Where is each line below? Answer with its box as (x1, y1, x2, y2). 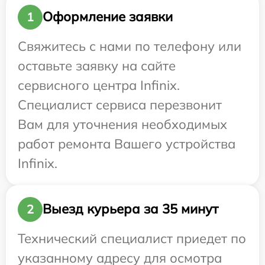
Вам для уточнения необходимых (18, 115, 227, 132)
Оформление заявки (43, 8, 173, 25)
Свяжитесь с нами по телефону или (18, 37, 241, 54)
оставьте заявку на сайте (18, 57, 176, 74)
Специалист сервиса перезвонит (18, 96, 222, 113)
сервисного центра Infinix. (18, 76, 180, 93)
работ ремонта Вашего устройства (18, 135, 235, 152)
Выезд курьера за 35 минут (43, 201, 218, 218)
